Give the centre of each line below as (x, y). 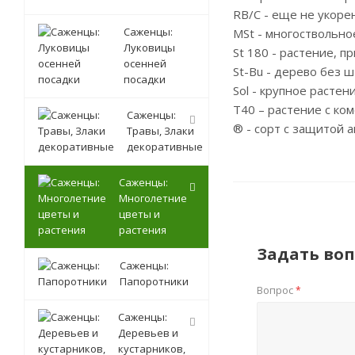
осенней (145, 63)
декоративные (165, 147)
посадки (145, 79)
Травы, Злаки (160, 131)
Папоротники (154, 281)
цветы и (139, 214)
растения (143, 230)
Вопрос (276, 290)
